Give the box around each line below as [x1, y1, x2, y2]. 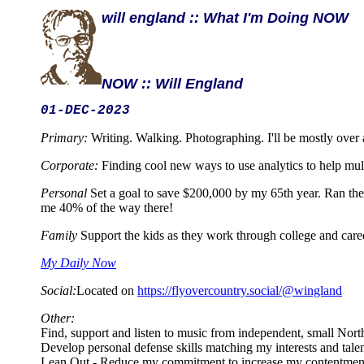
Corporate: [41, 158, 98, 173]
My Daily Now [41, 256, 116, 271]
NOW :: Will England [102, 76, 243, 93]
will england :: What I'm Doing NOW [102, 10, 349, 27]
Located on [76, 284, 137, 298]
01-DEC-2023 [41, 103, 130, 119]
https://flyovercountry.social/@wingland [137, 284, 342, 298]
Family [41, 228, 77, 243]
